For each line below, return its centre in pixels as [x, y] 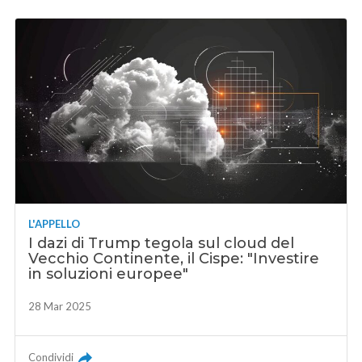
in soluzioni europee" [109, 274]
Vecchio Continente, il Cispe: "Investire [174, 258]
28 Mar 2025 [60, 306]
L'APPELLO [55, 223]
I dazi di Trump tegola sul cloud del [162, 243]
